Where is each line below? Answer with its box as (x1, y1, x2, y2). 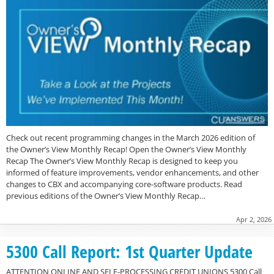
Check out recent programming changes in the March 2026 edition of (6, 132, 255, 144)
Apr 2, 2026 (236, 215, 272, 224)
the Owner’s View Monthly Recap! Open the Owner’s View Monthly (6, 144, 246, 155)
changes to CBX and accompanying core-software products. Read (6, 179, 242, 190)
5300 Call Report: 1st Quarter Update (6, 240, 253, 264)
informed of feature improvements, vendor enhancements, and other (6, 167, 259, 179)
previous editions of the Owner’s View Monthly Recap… (6, 190, 206, 202)
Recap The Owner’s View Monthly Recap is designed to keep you (6, 155, 238, 167)
